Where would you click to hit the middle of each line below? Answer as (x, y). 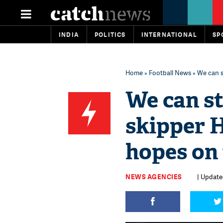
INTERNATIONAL (169, 35)
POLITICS (110, 35)
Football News (170, 73)
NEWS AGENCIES (154, 177)
